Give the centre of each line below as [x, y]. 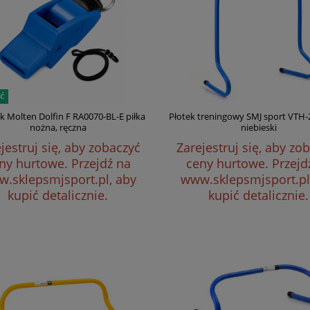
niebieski [258, 127]
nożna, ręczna [58, 127]
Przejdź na [101, 163]
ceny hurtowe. [229, 163]
